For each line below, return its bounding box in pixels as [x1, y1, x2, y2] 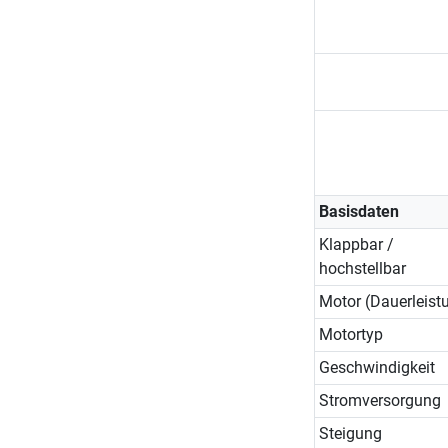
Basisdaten [318, 201, 399, 221]
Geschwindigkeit [318, 357, 435, 377]
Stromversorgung [318, 390, 441, 410]
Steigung [318, 423, 382, 443]
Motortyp [318, 324, 383, 344]
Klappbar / [318, 234, 394, 254]
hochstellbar [318, 258, 406, 278]
